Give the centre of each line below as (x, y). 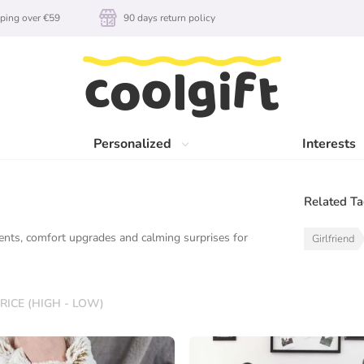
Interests (329, 144)
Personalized (132, 144)
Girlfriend (334, 239)
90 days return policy (169, 18)
